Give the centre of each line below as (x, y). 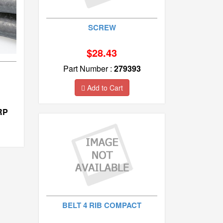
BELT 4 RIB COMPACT (102, 205)
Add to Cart (104, 87)
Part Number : (88, 68)
